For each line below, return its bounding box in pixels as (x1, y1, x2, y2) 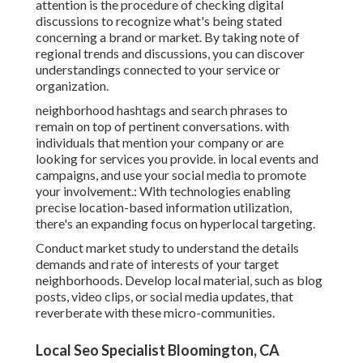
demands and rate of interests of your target (36, 256, 279, 272)
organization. (36, 78, 109, 94)
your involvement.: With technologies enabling (36, 183, 291, 199)
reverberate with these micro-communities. (36, 305, 275, 321)
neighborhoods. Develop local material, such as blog (36, 272, 322, 288)
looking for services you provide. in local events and (36, 151, 318, 167)
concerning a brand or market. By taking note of (36, 29, 300, 45)
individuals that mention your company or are (36, 135, 284, 151)
